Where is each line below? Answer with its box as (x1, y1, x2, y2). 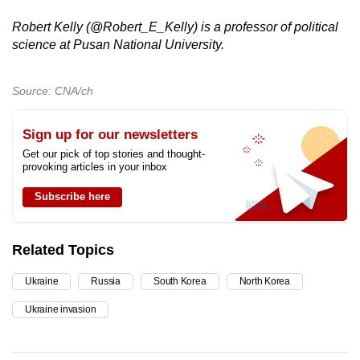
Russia (91, 276, 121, 288)
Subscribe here (35, 190, 110, 203)
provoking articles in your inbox (22, 161, 167, 174)
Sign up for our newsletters (22, 127, 198, 143)
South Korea (153, 276, 207, 288)
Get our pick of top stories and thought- (22, 148, 205, 161)
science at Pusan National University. (12, 38, 224, 52)
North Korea (239, 276, 290, 288)
